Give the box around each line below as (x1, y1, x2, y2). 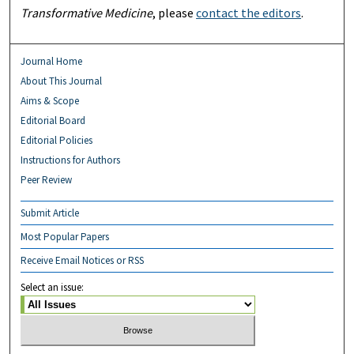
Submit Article (21, 206, 80, 220)
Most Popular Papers (21, 230, 110, 244)
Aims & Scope (21, 94, 80, 108)
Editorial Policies (21, 134, 93, 148)
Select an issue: (21, 281, 85, 295)
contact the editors (196, 5, 302, 21)
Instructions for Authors (21, 153, 121, 168)
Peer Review (21, 173, 73, 187)
